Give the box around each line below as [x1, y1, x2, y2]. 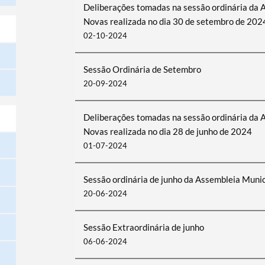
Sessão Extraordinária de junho [83, 222, 204, 232]
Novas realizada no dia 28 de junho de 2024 [83, 126, 252, 137]
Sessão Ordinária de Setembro [83, 64, 201, 75]
